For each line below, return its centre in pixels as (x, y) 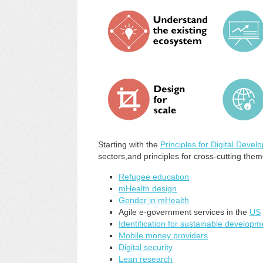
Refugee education (154, 177)
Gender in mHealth (154, 200)
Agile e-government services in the (184, 212)
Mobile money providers (163, 235)
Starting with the (129, 144)
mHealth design (148, 188)
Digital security (146, 247)
